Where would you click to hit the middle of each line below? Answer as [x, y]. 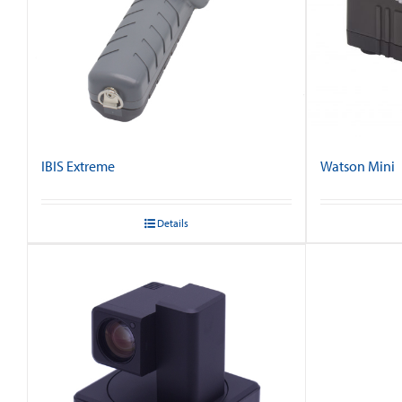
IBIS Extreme [78, 166]
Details [173, 223]
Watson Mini [358, 166]
